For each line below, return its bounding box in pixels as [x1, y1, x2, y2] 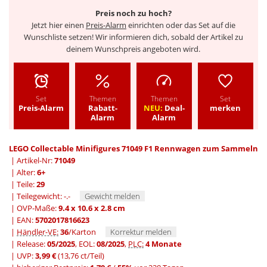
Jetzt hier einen [31, 19, 86, 30]
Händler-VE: [17, 226, 58, 238]
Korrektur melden [110, 226, 172, 238]
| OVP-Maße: [9, 203, 58, 214]
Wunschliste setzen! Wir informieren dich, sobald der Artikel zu [23, 31, 243, 42]
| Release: [9, 238, 47, 250]
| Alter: [9, 167, 37, 178]
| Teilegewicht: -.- [9, 191, 70, 202]
